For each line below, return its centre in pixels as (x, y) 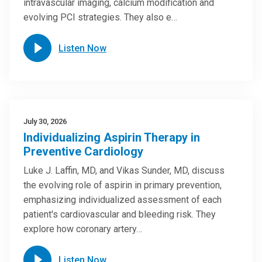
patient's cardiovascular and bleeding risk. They (120, 214)
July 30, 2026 (45, 121)
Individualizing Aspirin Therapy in (112, 137)
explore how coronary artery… (83, 229)
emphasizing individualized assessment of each (123, 200)
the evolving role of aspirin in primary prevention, (123, 185)
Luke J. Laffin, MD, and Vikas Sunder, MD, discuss (124, 170)
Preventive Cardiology (83, 151)
